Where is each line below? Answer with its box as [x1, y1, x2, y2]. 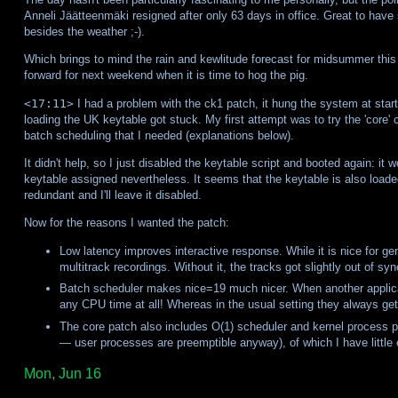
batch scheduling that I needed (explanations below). [23, 128, 294, 142]
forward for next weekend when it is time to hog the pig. [23, 68, 308, 83]
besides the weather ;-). [23, 25, 145, 39]
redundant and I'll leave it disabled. [23, 188, 202, 203]
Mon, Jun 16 [23, 366, 101, 381]
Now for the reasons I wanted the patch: [23, 216, 229, 230]
